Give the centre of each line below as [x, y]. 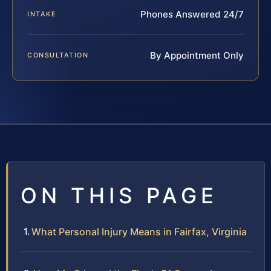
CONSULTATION [58, 55]
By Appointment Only [197, 56]
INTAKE [42, 14]
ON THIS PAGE [119, 196]
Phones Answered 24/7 [192, 15]
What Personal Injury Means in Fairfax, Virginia [139, 232]
